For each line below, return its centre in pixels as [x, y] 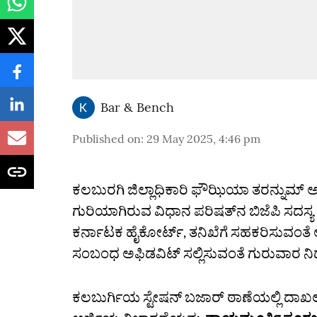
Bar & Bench [137, 107]
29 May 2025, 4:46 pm [203, 139]
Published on [106, 139]
